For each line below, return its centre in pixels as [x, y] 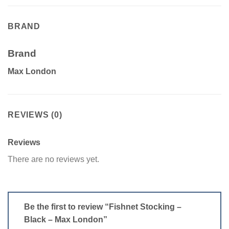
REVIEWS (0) [35, 114]
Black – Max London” [67, 219]
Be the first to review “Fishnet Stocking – [103, 207]
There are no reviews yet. [53, 159]
